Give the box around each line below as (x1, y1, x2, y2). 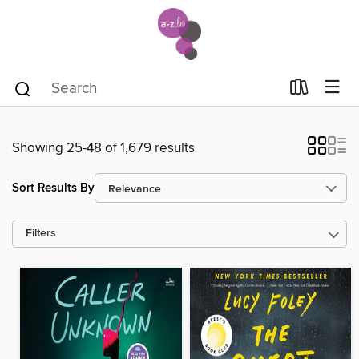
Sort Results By (12, 179, 95, 196)
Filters (26, 227, 56, 240)
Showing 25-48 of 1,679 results (12, 139, 195, 157)
